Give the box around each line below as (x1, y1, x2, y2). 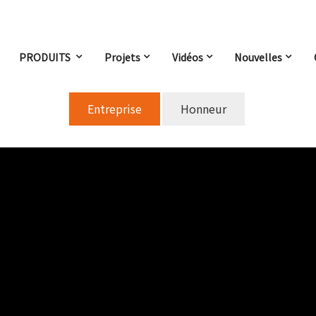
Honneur (180, 102, 226, 116)
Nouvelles (234, 51, 283, 64)
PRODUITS (19, 51, 73, 64)
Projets (104, 51, 140, 64)
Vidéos (171, 51, 203, 64)
